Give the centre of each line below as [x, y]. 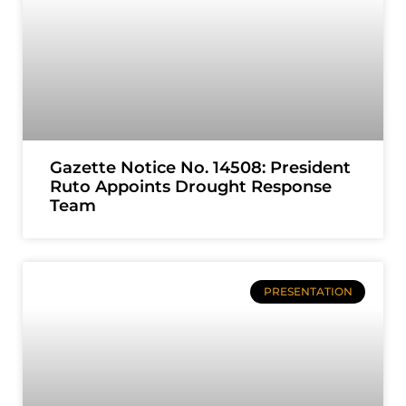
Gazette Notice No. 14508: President [200, 168]
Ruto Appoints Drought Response [191, 187]
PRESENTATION [308, 292]
